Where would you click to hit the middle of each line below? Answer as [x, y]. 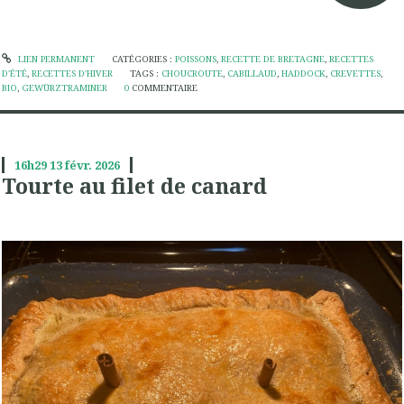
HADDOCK [304, 73]
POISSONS [195, 59]
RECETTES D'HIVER [72, 73]
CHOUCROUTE [193, 73]
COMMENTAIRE [165, 87]
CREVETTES [356, 73]
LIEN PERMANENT [55, 59]
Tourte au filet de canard [134, 185]
